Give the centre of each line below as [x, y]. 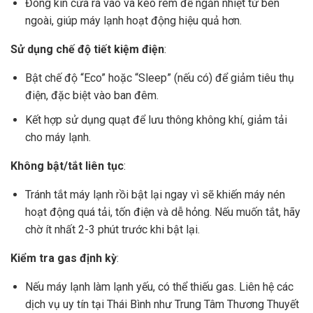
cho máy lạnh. [58, 137]
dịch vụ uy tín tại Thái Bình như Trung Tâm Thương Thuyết [162, 304]
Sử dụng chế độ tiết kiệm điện [87, 49]
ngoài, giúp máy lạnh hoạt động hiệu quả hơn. [133, 20]
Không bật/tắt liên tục [67, 166]
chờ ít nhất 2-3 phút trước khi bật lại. [112, 229]
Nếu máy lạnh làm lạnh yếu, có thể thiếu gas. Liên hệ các [159, 286]
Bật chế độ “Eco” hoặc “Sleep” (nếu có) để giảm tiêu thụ [159, 78]
